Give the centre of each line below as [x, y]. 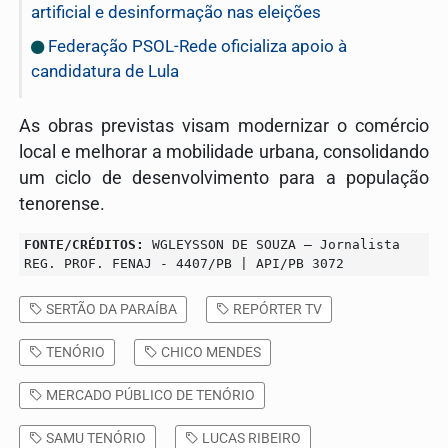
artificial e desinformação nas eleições [176, 12]
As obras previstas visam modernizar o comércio [224, 126]
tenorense [59, 204]
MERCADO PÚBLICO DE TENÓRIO [149, 395]
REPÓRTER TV [276, 309]
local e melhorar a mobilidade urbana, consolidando [224, 152]
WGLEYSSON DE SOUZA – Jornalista [272, 245]
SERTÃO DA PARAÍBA [110, 309]
